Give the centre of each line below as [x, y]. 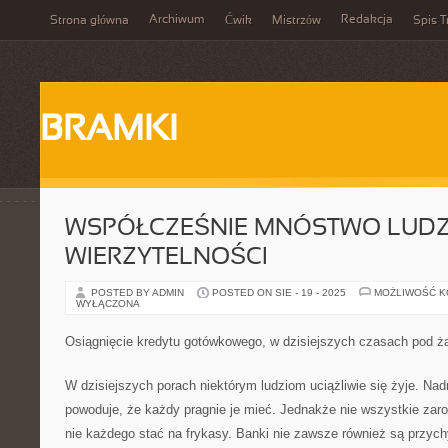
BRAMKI [108, 131]
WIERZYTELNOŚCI [166, 258]
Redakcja [367, 20]
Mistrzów [296, 21]
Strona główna [89, 21]
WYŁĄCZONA [108, 303]
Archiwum [177, 20]
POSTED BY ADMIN [139, 292]
